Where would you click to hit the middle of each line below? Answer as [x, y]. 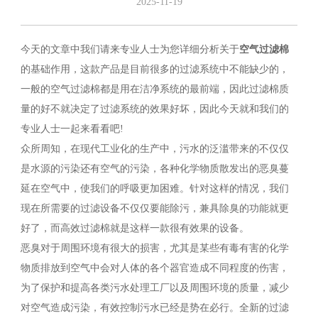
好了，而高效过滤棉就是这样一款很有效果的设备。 [135, 229]
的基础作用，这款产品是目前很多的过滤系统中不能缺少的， [154, 70]
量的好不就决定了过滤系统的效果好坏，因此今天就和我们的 [154, 109]
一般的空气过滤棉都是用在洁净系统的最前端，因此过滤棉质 [154, 89]
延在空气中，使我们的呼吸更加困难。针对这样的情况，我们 [154, 189]
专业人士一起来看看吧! [72, 129]
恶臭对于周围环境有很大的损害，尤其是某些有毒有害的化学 [154, 248]
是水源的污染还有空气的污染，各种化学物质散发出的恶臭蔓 [154, 169]
